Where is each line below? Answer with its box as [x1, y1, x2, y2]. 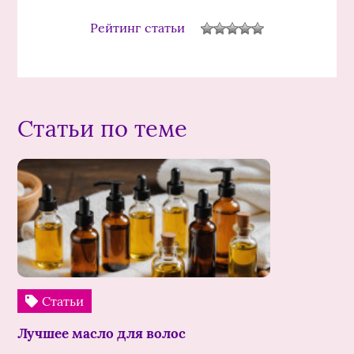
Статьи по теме [17, 113, 188, 143]
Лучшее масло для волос [17, 324, 186, 342]
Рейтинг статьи [89, 20, 186, 36]
